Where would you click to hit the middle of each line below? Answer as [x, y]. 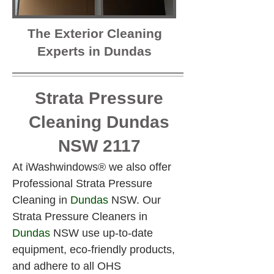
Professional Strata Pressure [84, 183]
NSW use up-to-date [103, 233]
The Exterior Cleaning [94, 33]
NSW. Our [136, 200]
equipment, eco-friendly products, [95, 250]
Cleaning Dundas [99, 122]
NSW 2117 [99, 146]
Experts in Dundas [94, 51]
